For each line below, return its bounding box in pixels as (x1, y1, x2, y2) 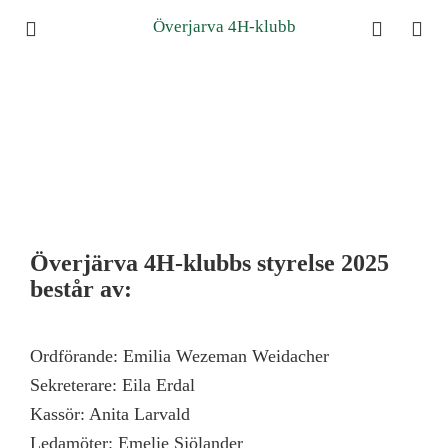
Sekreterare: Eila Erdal (30, 375, 195, 395)
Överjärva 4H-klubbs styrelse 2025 (30, 250, 389, 276)
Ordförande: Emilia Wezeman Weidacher (30, 346, 329, 366)
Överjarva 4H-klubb (152, 17, 296, 36)
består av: (30, 276, 132, 302)
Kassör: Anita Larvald (30, 404, 190, 424)
